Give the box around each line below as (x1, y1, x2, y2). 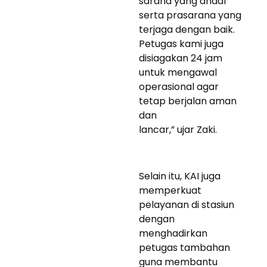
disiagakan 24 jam (139, 51, 222, 65)
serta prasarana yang (139, 8, 241, 22)
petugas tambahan (139, 240, 230, 254)
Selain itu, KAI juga (139, 169, 221, 183)
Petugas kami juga (139, 36, 223, 51)
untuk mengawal (139, 65, 217, 79)
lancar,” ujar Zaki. (139, 122, 217, 136)
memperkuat (139, 183, 201, 197)
